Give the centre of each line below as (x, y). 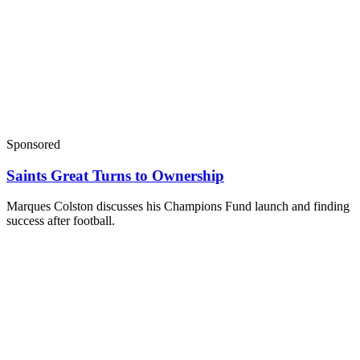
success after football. (61, 221)
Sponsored (33, 144)
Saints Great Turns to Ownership (115, 175)
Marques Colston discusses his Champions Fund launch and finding (178, 207)
